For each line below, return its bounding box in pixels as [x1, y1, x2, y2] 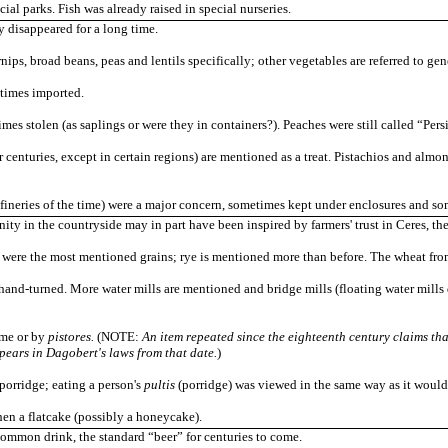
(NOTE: [93, 329, 142, 345]
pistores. [47, 329, 94, 345]
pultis [143, 377, 175, 393]
